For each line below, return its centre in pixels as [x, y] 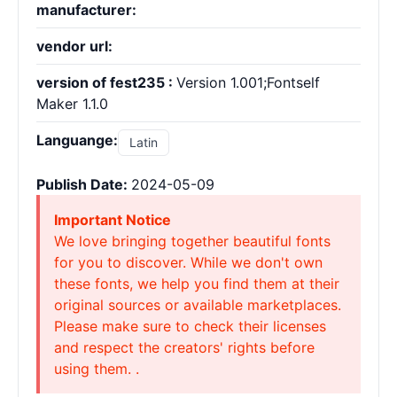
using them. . [97, 369]
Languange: [77, 140]
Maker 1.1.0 [72, 104]
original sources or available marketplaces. [198, 305]
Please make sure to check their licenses [190, 326]
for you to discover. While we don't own [188, 262]
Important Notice [113, 220]
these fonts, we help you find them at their [197, 284]
